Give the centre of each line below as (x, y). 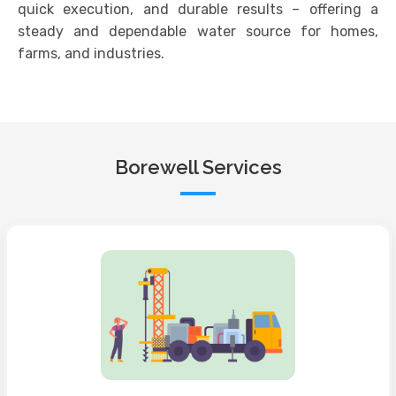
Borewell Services (198, 168)
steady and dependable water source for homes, (198, 32)
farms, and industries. (91, 54)
